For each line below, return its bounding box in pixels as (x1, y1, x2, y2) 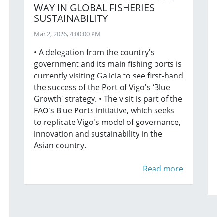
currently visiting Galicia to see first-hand (34, 70, 183, 81)
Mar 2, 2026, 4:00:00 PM (34, 30, 101, 38)
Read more (143, 163, 183, 174)
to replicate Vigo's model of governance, (34, 117, 181, 127)
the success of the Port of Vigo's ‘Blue (34, 82, 170, 93)
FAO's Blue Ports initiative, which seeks (34, 105, 174, 116)
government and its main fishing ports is (34, 59, 182, 69)
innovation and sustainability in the (34, 128, 162, 139)
